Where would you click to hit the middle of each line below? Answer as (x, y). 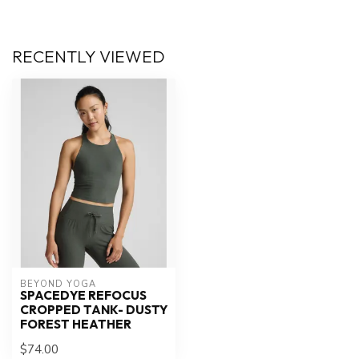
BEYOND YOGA (58, 284)
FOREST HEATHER (76, 324)
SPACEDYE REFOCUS (83, 295)
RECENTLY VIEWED (89, 56)
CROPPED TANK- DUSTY (94, 309)
